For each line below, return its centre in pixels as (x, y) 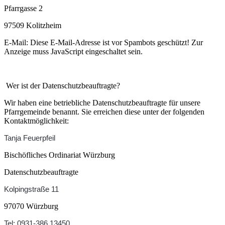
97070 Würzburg (31, 206)
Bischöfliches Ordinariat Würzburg (60, 155)
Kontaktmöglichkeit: (36, 121)
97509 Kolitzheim (33, 25)
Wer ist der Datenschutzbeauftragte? (62, 86)
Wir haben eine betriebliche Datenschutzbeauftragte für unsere (102, 103)
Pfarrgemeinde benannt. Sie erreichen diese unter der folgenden (104, 112)
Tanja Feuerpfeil (30, 138)
